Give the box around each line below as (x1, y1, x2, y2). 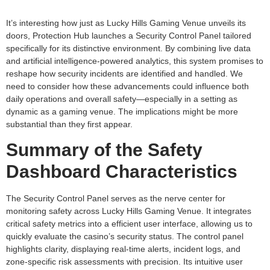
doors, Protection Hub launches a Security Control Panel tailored (6, 31, 251, 40)
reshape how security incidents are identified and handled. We (6, 69, 243, 78)
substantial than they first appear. (6, 119, 133, 129)
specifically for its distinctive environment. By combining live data (6, 43, 251, 53)
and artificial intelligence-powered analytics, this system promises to (6, 56, 263, 66)
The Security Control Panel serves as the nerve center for (6, 193, 225, 204)
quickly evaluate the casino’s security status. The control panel (6, 231, 243, 242)
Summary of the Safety (6, 140, 202, 160)
